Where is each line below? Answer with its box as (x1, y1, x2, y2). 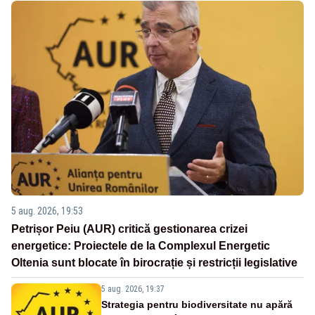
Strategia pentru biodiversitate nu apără (101, 299, 292, 311)
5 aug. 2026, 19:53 (11, 205, 83, 217)
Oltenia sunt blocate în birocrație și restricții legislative (11, 257, 297, 269)
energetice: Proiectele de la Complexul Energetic (11, 240, 270, 252)
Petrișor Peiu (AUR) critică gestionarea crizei (11, 223, 247, 236)
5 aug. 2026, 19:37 (101, 284, 165, 295)
